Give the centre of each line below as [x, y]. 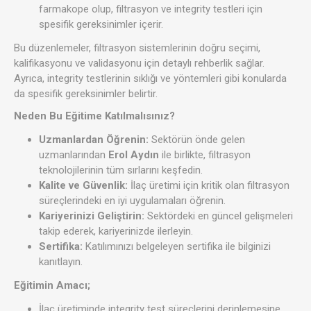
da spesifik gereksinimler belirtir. [86, 93]
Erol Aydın [134, 154]
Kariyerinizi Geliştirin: [92, 216]
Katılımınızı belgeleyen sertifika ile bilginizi [177, 246]
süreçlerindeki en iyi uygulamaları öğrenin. [132, 200]
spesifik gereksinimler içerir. [101, 24]
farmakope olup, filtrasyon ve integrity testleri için [151, 9]
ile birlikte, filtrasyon [205, 154]
